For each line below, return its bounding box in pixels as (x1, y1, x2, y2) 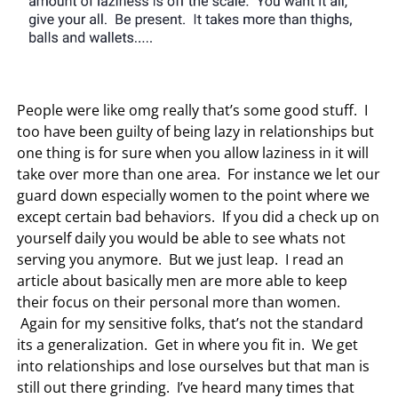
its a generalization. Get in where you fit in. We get (17, 334, 359, 354)
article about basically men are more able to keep (17, 270, 348, 291)
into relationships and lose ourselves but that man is (17, 355, 370, 376)
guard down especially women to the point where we (17, 185, 370, 205)
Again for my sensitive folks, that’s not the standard (17, 313, 364, 333)
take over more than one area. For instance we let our (17, 163, 381, 184)
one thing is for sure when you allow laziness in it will (17, 142, 370, 163)
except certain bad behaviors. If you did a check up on (17, 206, 380, 227)
